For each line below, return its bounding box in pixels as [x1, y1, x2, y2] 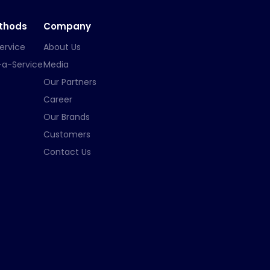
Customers [43, 128, 90, 140]
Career [43, 93, 72, 105]
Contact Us [43, 145, 91, 158]
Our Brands [43, 110, 90, 123]
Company [43, 19, 91, 33]
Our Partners [43, 75, 96, 88]
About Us [43, 40, 81, 53]
